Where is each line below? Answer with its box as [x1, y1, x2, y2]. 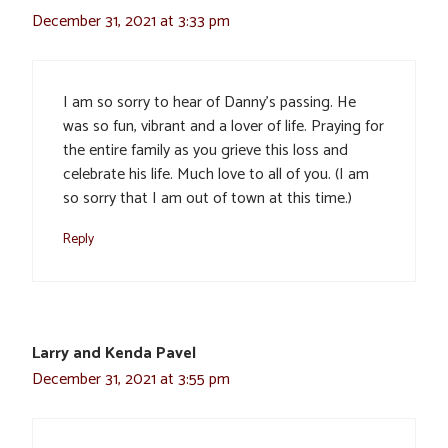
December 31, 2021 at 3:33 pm [32, 7, 230, 35]
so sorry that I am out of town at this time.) [63, 184, 352, 212]
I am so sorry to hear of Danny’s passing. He [63, 88, 356, 116]
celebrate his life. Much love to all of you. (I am [63, 160, 369, 188]
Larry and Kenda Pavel [32, 339, 196, 367]
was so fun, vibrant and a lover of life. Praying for [63, 112, 384, 140]
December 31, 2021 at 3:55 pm [32, 365, 230, 393]
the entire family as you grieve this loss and [63, 136, 348, 164]
